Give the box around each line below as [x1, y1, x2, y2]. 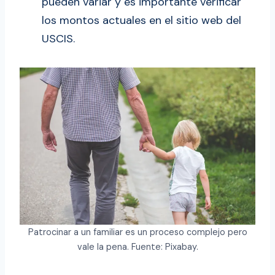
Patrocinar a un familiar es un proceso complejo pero [28, 227, 247, 238]
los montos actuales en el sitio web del [42, 13, 241, 28]
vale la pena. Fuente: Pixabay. [77, 241, 198, 253]
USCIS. [42, 31, 75, 47]
